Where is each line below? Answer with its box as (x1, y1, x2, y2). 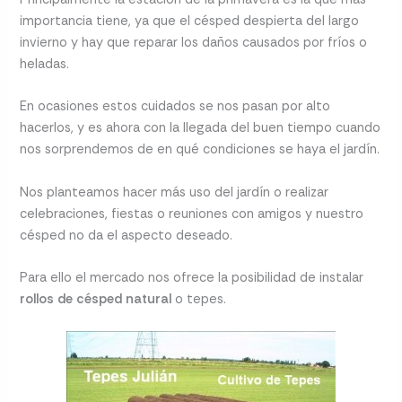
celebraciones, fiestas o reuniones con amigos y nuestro (20, 205, 364, 223)
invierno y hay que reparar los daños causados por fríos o (20, 34, 368, 52)
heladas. (20, 56, 70, 74)
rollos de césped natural (20, 291, 172, 309)
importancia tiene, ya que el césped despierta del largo (20, 13, 360, 31)
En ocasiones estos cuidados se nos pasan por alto (20, 98, 331, 116)
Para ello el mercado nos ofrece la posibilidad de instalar (20, 269, 364, 287)
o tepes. (171, 291, 227, 309)
